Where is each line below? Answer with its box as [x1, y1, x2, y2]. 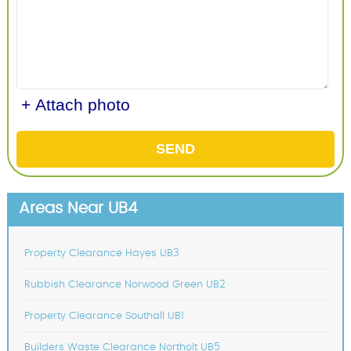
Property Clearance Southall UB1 [24, 310, 184, 321]
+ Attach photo [20, 95, 130, 114]
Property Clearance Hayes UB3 [24, 248, 179, 259]
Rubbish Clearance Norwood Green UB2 [24, 279, 226, 290]
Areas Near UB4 [18, 200, 137, 216]
